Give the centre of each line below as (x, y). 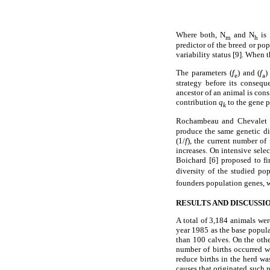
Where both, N (201, 34)
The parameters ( (204, 72)
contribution (197, 102)
